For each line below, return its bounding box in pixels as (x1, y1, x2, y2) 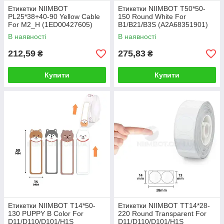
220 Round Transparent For (118, 209, 206, 218)
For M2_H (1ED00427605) (8, 20, 92, 29)
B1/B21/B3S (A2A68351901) (118, 20, 208, 29)
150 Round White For (118, 12, 186, 21)
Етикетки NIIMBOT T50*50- (118, 4, 205, 13)
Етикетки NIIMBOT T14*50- (8, 201, 95, 210)
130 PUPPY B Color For (8, 209, 83, 218)
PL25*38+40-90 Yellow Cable (8, 12, 100, 21)
